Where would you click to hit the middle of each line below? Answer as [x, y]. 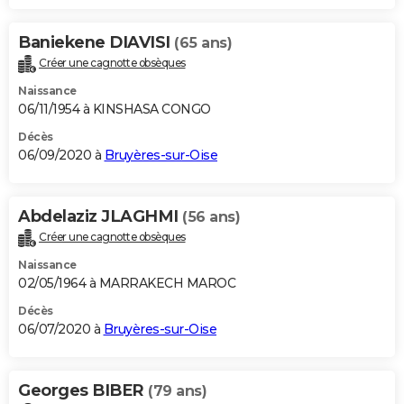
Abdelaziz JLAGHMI [100, 216]
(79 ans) [177, 390]
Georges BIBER [83, 390]
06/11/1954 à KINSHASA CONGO [115, 109]
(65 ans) [203, 42]
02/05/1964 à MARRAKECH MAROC [127, 283]
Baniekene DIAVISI [96, 42]
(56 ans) [211, 216]
